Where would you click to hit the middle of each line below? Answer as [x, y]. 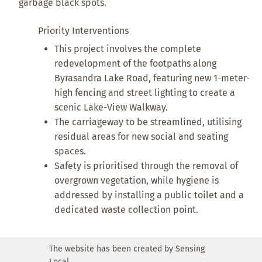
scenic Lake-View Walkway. [113, 107]
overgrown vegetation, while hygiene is [137, 180]
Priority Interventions [83, 30]
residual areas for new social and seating [142, 136]
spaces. [72, 151]
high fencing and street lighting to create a [145, 92]
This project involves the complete [128, 49]
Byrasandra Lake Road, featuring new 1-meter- [152, 78]
